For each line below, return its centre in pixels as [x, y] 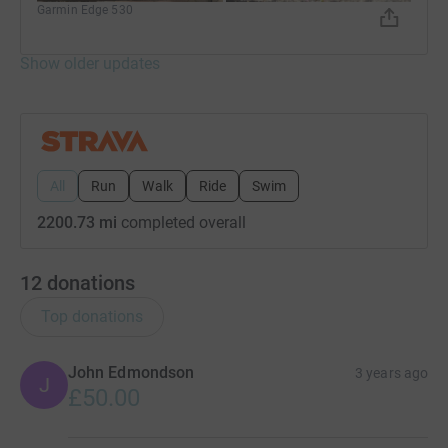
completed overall [181, 222]
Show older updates [90, 63]
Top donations [92, 316]
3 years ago [391, 372]
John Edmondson [131, 372]
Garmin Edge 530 [85, 9]
